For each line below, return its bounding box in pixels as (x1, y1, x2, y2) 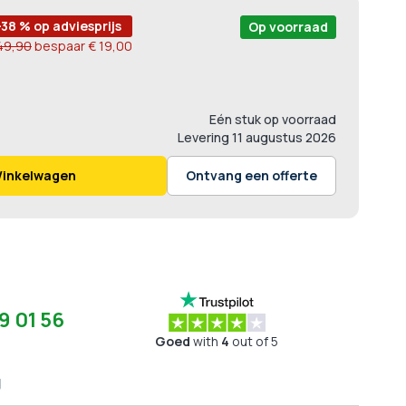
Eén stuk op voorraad (209, 110, 336, 128)
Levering (178, 128, 229, 146)
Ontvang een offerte (186, 166, 317, 184)
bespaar (32, 36, 88, 54)
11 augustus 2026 (232, 128, 336, 146)
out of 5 (228, 332, 278, 350)
